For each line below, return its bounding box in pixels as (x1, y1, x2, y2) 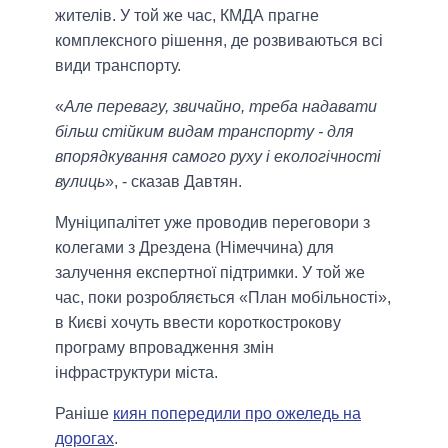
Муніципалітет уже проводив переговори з (55, 213, 370, 231)
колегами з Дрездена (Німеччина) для (55, 238, 334, 256)
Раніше (55, 404, 113, 422)
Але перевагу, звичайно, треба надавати (64, 97, 377, 115)
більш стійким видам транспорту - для (55, 122, 354, 140)
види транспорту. (55, 56, 181, 74)
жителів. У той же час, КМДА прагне (55, 6, 319, 24)
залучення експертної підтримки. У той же (55, 263, 365, 281)
